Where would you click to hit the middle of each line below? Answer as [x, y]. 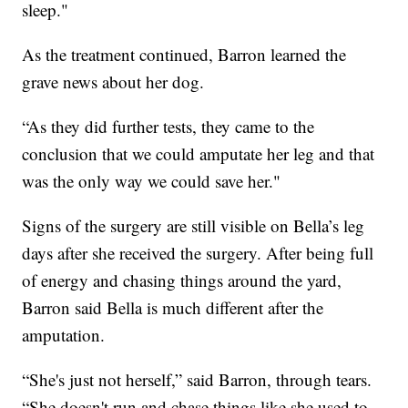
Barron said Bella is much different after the [173, 308]
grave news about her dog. [113, 82]
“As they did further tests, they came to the [168, 127]
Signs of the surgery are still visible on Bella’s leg [194, 226]
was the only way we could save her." [152, 181]
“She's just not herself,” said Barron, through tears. [197, 380]
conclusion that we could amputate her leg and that [199, 154]
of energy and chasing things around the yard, [182, 280]
